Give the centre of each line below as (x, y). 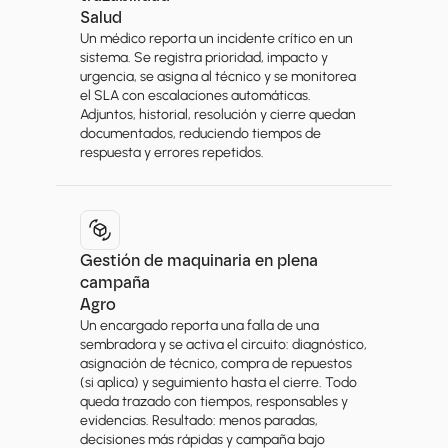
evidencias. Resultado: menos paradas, (199, 420)
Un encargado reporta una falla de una (199, 325)
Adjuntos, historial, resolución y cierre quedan (218, 114)
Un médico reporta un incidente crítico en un (216, 38)
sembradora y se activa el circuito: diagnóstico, (223, 344)
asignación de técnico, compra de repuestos (216, 363)
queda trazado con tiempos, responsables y (214, 401)
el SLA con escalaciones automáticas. (195, 95)
